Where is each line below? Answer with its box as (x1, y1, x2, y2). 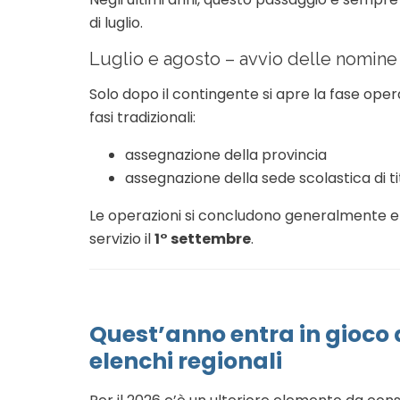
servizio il (89, 229, 154, 250)
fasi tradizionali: (89, 107, 196, 129)
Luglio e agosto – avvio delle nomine (89, 48, 397, 71)
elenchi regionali (89, 346, 282, 378)
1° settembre (154, 229, 251, 250)
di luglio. (89, 12, 143, 34)
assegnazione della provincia (125, 145, 327, 166)
